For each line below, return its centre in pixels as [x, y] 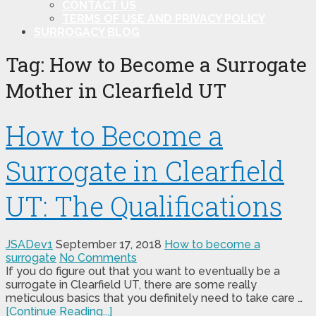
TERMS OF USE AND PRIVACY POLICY [164, 18]
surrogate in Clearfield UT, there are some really [131, 285]
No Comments [98, 258]
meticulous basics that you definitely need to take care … [154, 298]
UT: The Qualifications [144, 206]
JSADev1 [29, 245]
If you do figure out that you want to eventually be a [143, 272]
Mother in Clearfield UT [116, 91]
